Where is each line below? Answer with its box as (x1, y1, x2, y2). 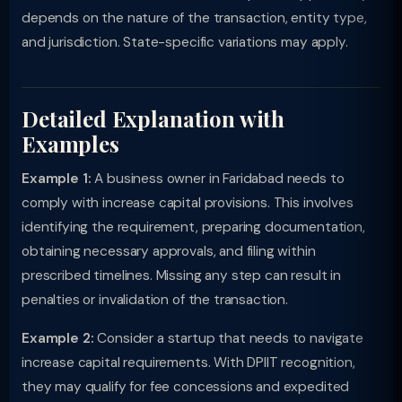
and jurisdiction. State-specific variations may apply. (22, 33, 348, 51)
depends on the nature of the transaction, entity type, (22, 9, 367, 27)
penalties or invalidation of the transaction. (22, 291, 289, 309)
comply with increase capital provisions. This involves (22, 194, 354, 212)
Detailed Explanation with (22, 104, 285, 133)
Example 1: (22, 170, 92, 188)
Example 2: (22, 329, 94, 347)
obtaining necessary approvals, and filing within (22, 242, 316, 260)
